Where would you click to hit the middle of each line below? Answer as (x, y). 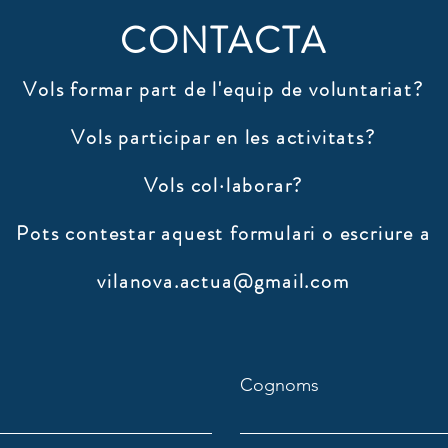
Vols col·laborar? (223, 185)
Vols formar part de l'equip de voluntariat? (223, 89)
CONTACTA (223, 41)
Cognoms (279, 385)
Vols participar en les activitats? (223, 137)
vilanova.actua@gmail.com (223, 281)
